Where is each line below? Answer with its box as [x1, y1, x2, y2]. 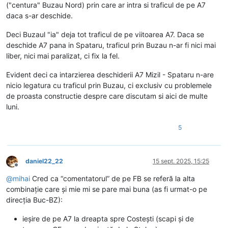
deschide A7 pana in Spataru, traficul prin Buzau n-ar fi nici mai [6, 41, 216, 50]
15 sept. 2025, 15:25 [153, 157, 209, 165]
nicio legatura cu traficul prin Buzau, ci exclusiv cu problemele [6, 81, 212, 90]
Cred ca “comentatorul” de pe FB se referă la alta [30, 174, 195, 183]
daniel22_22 [25, 157, 63, 165]
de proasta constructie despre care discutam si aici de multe [6, 92, 208, 101]
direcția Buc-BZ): [6, 195, 63, 205]
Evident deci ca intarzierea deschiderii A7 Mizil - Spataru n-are [6, 70, 214, 79]
